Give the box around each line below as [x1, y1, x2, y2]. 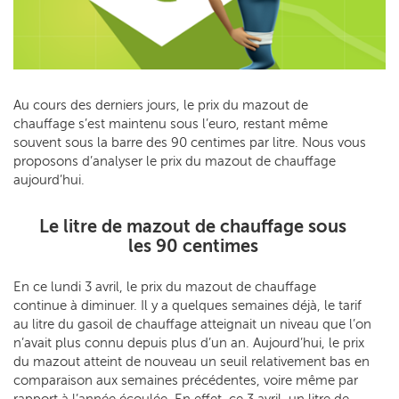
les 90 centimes [127, 234, 258, 256]
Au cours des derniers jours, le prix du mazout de [13, 96, 308, 113]
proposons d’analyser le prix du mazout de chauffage [13, 152, 336, 169]
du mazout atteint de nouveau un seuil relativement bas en [13, 353, 370, 370]
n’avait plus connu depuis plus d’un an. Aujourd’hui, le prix [13, 334, 364, 351]
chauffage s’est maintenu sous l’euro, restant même [13, 115, 328, 132]
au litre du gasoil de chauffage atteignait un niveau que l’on [13, 315, 371, 332]
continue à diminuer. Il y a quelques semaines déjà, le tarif [13, 297, 362, 313]
